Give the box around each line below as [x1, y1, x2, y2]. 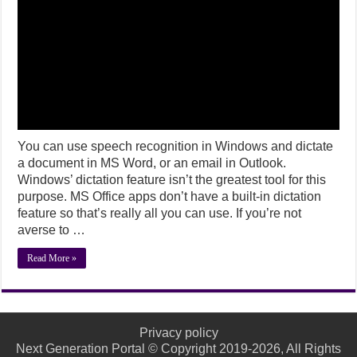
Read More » [27, 252, 77, 264]
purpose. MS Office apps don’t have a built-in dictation [18, 189, 322, 203]
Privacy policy [139, 325, 218, 339]
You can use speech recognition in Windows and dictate [18, 139, 334, 153]
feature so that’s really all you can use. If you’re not [18, 206, 302, 220]
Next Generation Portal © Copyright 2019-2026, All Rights [16, 341, 341, 355]
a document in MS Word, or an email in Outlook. [18, 155, 287, 170]
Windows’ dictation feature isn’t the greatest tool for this [18, 172, 327, 186]
